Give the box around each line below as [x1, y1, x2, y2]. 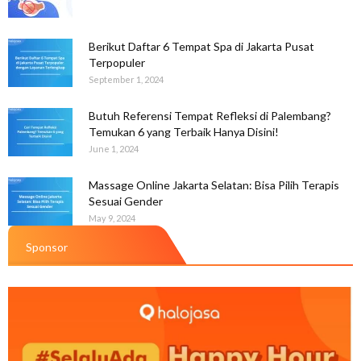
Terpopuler [89, 56, 145, 70]
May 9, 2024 [89, 213, 135, 224]
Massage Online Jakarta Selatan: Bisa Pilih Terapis [89, 178, 339, 193]
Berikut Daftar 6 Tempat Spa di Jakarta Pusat [89, 39, 314, 54]
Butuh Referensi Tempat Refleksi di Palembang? [89, 109, 331, 123]
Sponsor [26, 240, 68, 255]
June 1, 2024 [89, 143, 139, 155]
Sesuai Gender [89, 194, 163, 209]
